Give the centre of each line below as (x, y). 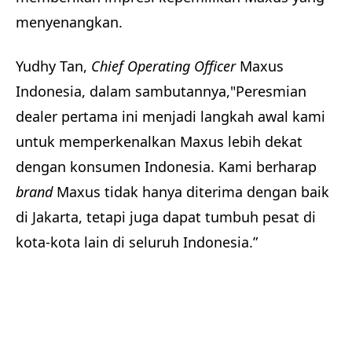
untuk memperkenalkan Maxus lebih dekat (159, 142)
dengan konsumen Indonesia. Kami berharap (166, 167)
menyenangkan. (69, 22)
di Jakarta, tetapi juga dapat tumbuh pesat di (166, 217)
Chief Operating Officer (165, 66)
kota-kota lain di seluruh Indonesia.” (139, 242)
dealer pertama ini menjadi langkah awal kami (170, 117)
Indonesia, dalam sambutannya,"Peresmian (161, 92)
